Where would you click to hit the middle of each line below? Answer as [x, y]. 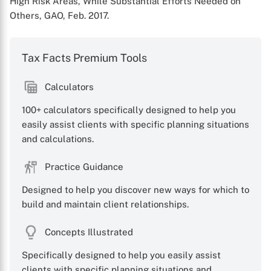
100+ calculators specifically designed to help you [129, 110]
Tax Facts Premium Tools [84, 58]
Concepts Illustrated [89, 232]
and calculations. [58, 139]
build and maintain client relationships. [105, 204]
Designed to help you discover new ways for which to [135, 190]
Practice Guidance [84, 167]
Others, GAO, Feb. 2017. [59, 15]
